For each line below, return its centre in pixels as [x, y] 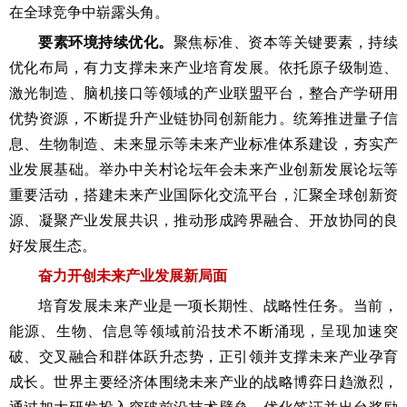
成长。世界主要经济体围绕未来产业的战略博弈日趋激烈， [203, 382]
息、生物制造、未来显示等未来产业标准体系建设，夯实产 [203, 144]
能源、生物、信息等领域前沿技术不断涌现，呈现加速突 [203, 331]
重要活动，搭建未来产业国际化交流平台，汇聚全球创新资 [203, 195]
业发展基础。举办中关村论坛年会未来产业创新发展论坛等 [203, 169]
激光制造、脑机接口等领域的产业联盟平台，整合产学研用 [203, 93]
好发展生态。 [53, 246]
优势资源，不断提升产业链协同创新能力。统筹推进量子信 [203, 119]
